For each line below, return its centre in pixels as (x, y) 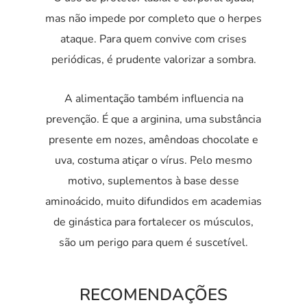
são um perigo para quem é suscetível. (153, 242)
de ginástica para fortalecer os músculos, (153, 222)
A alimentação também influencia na (153, 98)
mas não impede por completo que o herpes (153, 18)
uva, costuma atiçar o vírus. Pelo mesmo (153, 160)
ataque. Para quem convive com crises (153, 39)
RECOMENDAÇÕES (153, 294)
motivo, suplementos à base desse (153, 181)
